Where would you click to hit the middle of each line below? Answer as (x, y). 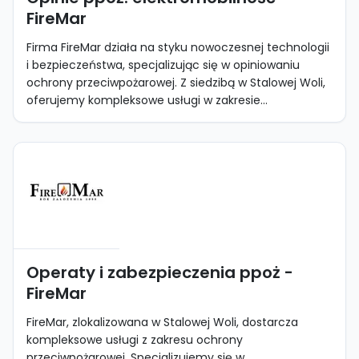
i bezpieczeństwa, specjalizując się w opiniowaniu (163, 65)
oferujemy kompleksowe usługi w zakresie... (147, 100)
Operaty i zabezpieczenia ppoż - (160, 272)
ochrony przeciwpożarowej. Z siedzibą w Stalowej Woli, (176, 83)
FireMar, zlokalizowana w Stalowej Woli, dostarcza (162, 322)
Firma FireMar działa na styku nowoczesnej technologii (178, 47)
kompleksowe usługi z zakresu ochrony (135, 340)
